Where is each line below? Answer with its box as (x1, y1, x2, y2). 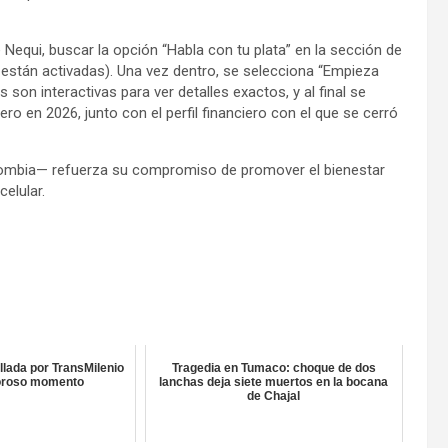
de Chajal (247, 388, 301, 403)
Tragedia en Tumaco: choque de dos (171, 360, 376, 375)
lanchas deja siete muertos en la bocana (159, 374, 389, 389)
